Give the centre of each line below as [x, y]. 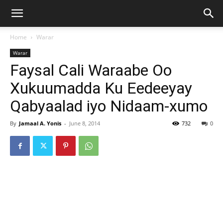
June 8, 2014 [85, 123]
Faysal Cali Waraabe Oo [91, 70]
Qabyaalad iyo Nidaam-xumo [109, 106]
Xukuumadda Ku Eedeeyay [101, 88]
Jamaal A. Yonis [40, 123]
